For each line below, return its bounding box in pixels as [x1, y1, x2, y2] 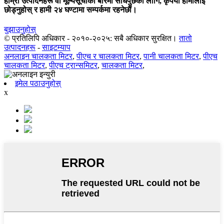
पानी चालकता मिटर [143, 52, 199, 61]
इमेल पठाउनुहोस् [15, 79, 61, 88]
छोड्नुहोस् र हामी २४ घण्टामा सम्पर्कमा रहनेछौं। [4, 5, 137, 14]
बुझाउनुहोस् [4, 25, 36, 34]
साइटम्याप [42, 43, 70, 52]
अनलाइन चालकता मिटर [4, 52, 72, 61]
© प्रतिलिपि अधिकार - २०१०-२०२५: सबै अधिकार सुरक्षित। [4, 34, 177, 43]
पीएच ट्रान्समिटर [49, 61, 97, 70]
